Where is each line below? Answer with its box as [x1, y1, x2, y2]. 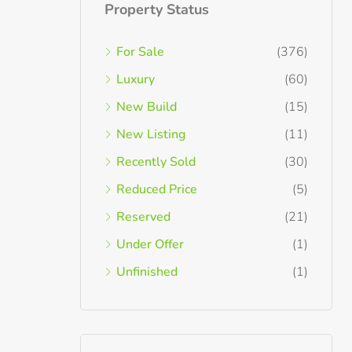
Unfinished [116, 263, 178, 280]
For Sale [116, 43, 164, 60]
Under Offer [116, 236, 184, 253]
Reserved [116, 208, 170, 225]
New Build [116, 98, 177, 115]
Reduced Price [116, 181, 197, 198]
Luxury [116, 71, 155, 88]
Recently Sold [116, 153, 196, 170]
